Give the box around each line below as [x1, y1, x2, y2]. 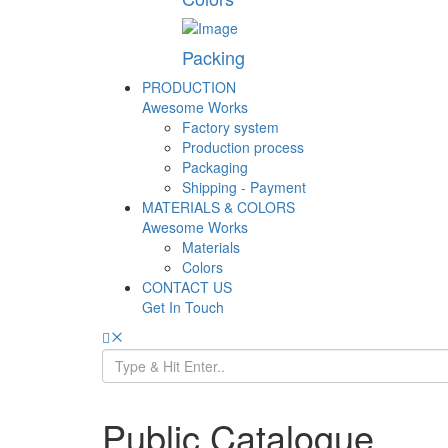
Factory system [182, 117, 279, 138]
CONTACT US [142, 277, 232, 298]
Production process [182, 137, 304, 158]
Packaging [182, 157, 248, 178]
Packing [182, 44, 245, 71]
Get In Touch [142, 297, 224, 318]
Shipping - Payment [182, 177, 306, 198]
